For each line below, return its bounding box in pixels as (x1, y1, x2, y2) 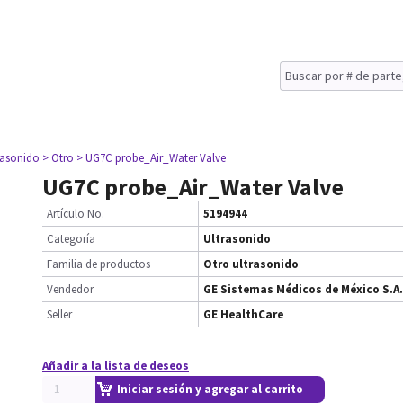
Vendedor (47, 282, 94, 297)
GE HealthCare (203, 307, 283, 322)
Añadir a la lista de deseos (42, 358, 189, 373)
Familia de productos (47, 256, 150, 272)
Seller (47, 307, 72, 322)
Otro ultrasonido (203, 256, 299, 272)
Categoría (47, 231, 95, 246)
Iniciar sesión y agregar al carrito (117, 381, 303, 397)
